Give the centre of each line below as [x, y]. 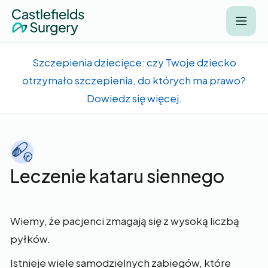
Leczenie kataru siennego [117, 176]
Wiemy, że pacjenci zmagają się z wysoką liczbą [125, 221]
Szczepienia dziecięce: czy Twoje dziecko [134, 62]
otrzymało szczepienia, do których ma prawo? [134, 80]
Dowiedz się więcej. [134, 98]
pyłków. [30, 239]
